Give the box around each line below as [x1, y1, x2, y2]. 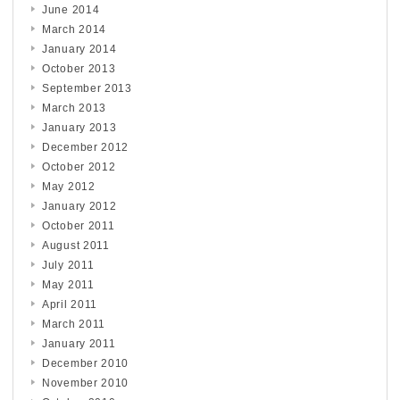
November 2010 [42, 376, 129, 389]
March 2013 [42, 101, 106, 114]
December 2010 [42, 356, 129, 370]
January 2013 [42, 121, 117, 134]
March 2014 [42, 22, 106, 36]
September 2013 [42, 81, 132, 95]
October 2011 [42, 219, 115, 232]
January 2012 [42, 199, 117, 212]
